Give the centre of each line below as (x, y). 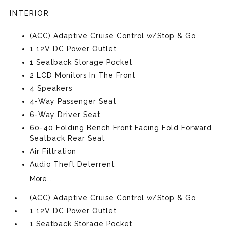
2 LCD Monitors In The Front (83, 75)
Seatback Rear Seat (68, 138)
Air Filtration (53, 151)
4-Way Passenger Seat (73, 101)
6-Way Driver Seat (65, 114)
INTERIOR (30, 13)
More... (41, 178)
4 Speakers (51, 88)
